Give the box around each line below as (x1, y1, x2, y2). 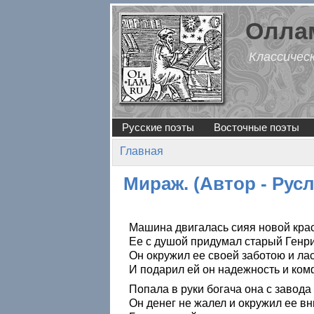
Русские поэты (122, 121, 194, 133)
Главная (120, 145, 163, 157)
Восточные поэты (214, 121, 299, 133)
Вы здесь (120, 159, 186, 175)
